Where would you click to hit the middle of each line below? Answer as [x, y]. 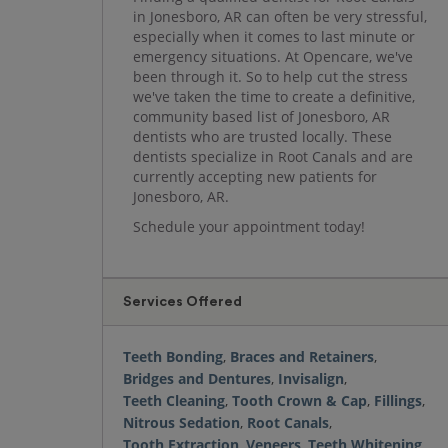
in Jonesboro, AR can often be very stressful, [280, 16]
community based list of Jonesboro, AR [261, 116]
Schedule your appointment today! [249, 226]
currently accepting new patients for [255, 176]
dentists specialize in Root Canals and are [273, 156]
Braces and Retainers [302, 356]
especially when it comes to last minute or [274, 36]
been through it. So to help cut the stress [270, 76]
